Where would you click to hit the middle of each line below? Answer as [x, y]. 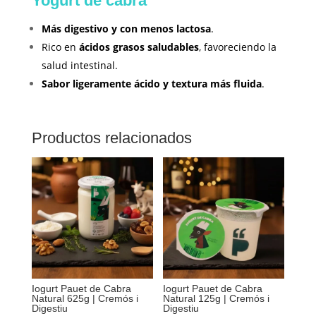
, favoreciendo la [237, 47]
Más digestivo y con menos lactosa [126, 29]
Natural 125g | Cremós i [217, 299]
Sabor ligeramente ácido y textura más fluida [151, 84]
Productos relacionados [111, 138]
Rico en [60, 47]
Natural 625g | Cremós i [85, 299]
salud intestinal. [79, 66]
